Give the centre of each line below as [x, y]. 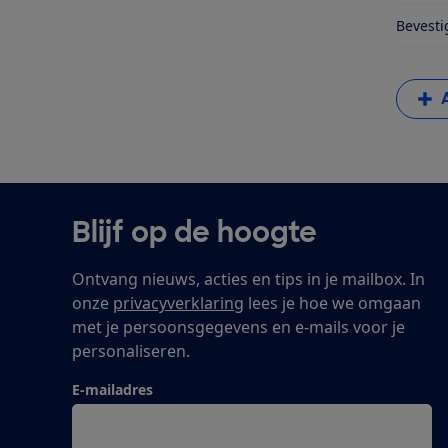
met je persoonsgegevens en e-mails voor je [238, 327]
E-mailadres [112, 390]
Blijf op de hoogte [194, 233]
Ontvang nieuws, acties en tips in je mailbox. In [248, 279]
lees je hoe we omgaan [332, 303]
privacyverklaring [178, 303]
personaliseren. [131, 351]
